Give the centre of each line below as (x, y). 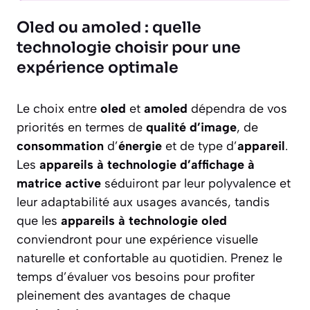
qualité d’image (191, 128)
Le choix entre (58, 109)
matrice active (59, 184)
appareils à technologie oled (144, 221)
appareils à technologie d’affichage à (147, 165)
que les (39, 221)
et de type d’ (200, 146)
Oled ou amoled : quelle (109, 28)
